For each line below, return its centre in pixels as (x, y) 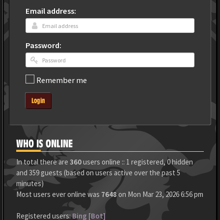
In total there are (43, 162)
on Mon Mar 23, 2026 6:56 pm (160, 194)
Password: (43, 45)
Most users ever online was (59, 194)
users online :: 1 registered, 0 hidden (137, 162)
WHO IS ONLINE (44, 144)
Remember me (62, 81)
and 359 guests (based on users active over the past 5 (98, 173)
